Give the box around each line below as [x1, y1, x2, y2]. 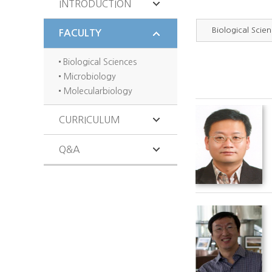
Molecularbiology [61, 87, 132, 95]
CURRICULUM [59, 115, 120, 124]
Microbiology [61, 72, 116, 81]
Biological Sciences [61, 58, 137, 66]
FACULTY [59, 29, 101, 38]
